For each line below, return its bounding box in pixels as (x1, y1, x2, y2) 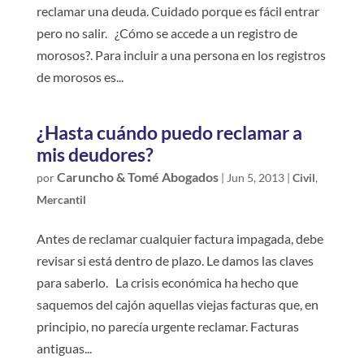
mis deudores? (36, 143, 154, 167)
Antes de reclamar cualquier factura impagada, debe (36, 231, 323, 247)
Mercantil (36, 193, 86, 207)
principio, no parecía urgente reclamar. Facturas (36, 318, 299, 335)
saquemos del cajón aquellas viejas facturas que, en (36, 297, 318, 313)
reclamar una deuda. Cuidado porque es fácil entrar (36, 3, 319, 19)
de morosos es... (36, 69, 123, 85)
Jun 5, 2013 (226, 171, 284, 185)
